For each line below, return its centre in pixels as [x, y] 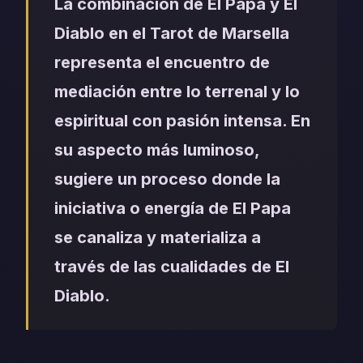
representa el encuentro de [162, 63]
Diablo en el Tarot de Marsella [172, 34]
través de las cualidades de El [172, 267]
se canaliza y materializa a [158, 238]
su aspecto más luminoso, [157, 150]
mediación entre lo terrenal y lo [177, 92]
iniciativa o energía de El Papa [173, 209]
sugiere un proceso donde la [167, 179]
